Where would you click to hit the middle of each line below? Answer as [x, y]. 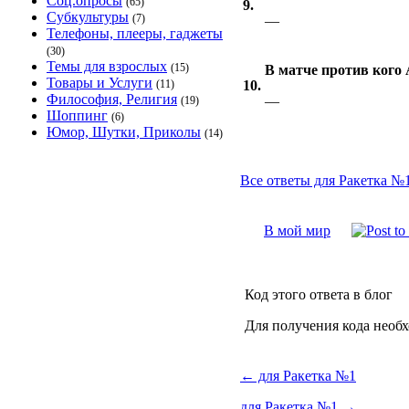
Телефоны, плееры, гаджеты [135, 33]
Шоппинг [77, 115]
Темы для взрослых [107, 66]
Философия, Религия [112, 99]
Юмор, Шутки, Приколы [124, 132]
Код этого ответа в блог [319, 294]
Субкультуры [88, 17]
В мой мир [297, 231]
